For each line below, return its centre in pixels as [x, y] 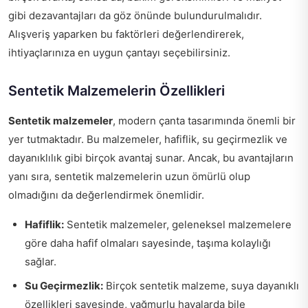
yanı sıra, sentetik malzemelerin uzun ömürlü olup [129, 177]
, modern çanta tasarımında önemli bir [204, 121]
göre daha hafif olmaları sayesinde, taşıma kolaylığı [148, 243]
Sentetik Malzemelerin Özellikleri [117, 91]
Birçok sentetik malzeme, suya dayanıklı [201, 286]
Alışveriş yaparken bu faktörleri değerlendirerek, [126, 34]
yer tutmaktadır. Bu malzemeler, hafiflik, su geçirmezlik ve [148, 140]
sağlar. [41, 262]
